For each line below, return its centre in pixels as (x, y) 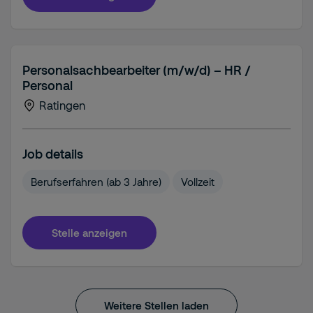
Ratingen (62, 105)
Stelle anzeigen (89, 232)
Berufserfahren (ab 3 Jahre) (96, 182)
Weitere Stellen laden (156, 305)
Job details (53, 154)
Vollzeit (198, 182)
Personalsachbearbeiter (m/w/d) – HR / (137, 70)
